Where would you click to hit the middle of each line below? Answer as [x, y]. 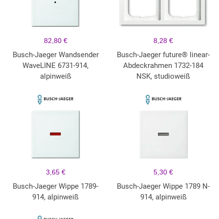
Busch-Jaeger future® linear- [164, 55]
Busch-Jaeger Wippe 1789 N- [164, 186]
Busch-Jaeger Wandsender [55, 55]
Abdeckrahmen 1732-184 [164, 66]
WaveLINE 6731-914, [56, 66]
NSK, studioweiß [164, 77]
